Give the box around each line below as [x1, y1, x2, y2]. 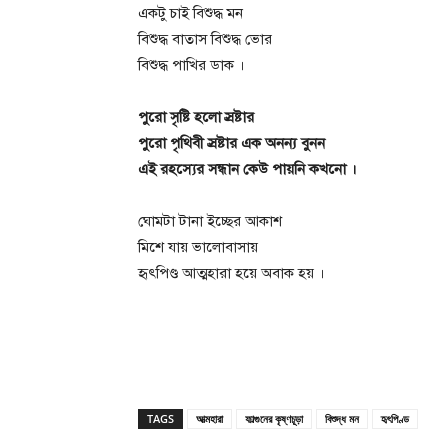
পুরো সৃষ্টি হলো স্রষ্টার [138, 107, 254, 126]
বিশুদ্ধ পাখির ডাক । [138, 55, 245, 74]
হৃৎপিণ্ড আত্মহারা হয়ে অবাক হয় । [138, 263, 325, 282]
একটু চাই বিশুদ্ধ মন [138, 3, 243, 22]
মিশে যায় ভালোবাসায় [138, 237, 258, 256]
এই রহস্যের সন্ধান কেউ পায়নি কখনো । [138, 159, 357, 178]
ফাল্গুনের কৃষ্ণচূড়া [245, 410, 303, 426]
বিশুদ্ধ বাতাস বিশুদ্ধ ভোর [138, 29, 272, 48]
